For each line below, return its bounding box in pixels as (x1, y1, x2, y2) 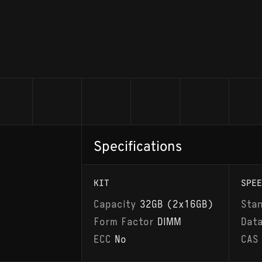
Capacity (94, 199, 140, 211)
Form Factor (94, 216, 158, 228)
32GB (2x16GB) (140, 199, 214, 211)
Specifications (94, 139, 182, 156)
